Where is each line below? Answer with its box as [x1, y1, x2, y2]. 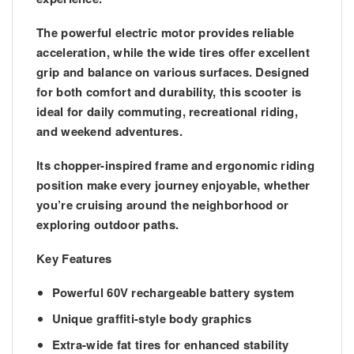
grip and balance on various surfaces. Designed [36, 63, 310, 81]
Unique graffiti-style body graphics [51, 310, 251, 328]
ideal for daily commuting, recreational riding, [36, 103, 299, 121]
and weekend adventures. [36, 122, 183, 141]
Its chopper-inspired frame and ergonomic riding [36, 156, 315, 175]
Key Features [36, 250, 112, 268]
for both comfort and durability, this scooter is [36, 83, 302, 101]
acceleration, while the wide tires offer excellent [36, 43, 310, 62]
